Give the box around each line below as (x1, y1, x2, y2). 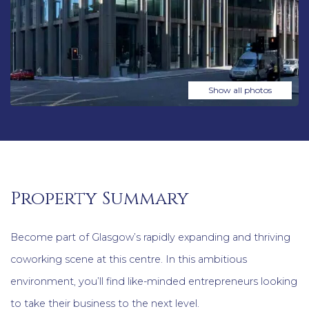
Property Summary (10, 186, 189, 211)
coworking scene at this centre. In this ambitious (10, 253, 247, 266)
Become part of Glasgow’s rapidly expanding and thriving (10, 231, 290, 244)
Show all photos (208, 85, 272, 95)
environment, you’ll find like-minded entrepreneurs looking (10, 275, 297, 288)
